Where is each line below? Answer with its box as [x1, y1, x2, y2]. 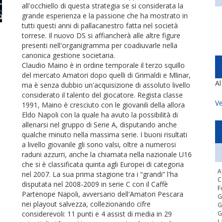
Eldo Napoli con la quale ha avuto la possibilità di [22, 110, 178, 119]
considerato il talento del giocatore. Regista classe [22, 90, 183, 100]
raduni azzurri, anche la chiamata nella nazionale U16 [22, 150, 192, 159]
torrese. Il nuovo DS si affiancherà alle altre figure [22, 31, 180, 40]
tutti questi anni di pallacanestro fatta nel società [22, 21, 178, 30]
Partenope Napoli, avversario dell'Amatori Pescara [22, 189, 183, 199]
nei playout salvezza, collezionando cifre [22, 199, 151, 209]
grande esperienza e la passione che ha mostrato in [22, 11, 188, 20]
